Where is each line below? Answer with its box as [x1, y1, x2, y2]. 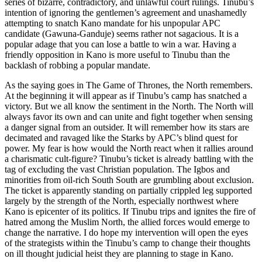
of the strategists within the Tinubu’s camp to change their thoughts [5, 237, 250, 248]
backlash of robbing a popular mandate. [5, 60, 150, 70]
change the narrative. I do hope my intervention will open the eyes [5, 227, 248, 237]
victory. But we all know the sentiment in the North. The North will [5, 101, 253, 111]
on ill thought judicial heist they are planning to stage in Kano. [5, 248, 233, 258]
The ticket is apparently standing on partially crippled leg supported [5, 185, 252, 195]
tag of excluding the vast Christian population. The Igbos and [5, 164, 230, 174]
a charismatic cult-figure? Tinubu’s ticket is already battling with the [5, 153, 253, 164]
